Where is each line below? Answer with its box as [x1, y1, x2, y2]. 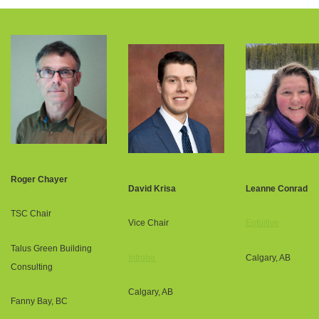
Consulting [11, 261, 53, 272]
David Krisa [128, 183, 176, 194]
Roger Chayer [11, 174, 68, 184]
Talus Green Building [11, 243, 92, 253]
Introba [128, 252, 157, 263]
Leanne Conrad [246, 183, 308, 194]
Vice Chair [128, 218, 171, 229]
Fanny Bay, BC [11, 296, 68, 306]
